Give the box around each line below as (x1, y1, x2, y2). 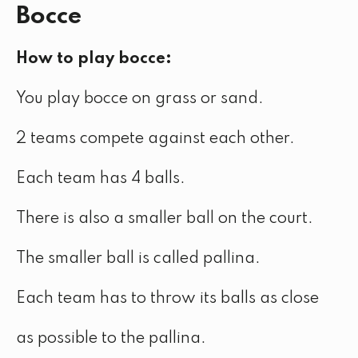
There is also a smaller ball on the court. (16, 211, 313, 227)
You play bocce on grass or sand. (16, 91, 264, 107)
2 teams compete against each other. (16, 131, 295, 147)
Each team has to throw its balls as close (16, 291, 319, 307)
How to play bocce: (16, 51, 172, 67)
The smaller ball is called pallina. (16, 251, 261, 267)
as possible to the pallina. (16, 331, 206, 347)
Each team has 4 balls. (16, 171, 185, 187)
